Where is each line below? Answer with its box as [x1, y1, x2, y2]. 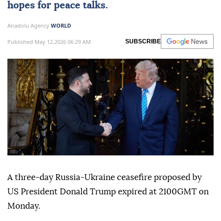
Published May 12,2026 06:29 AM [7, 37, 91, 45]
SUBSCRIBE [125, 38, 161, 45]
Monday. [7, 202, 40, 211]
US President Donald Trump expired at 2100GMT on [7, 187, 209, 196]
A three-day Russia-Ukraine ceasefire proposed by [7, 173, 202, 182]
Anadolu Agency [7, 22, 51, 29]
